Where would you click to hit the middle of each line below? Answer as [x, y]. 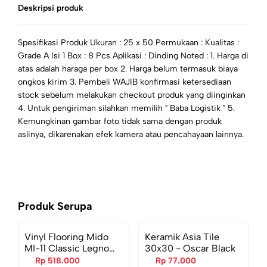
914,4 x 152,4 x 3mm [69, 260]
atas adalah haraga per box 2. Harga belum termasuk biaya [128, 69]
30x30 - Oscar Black [190, 248]
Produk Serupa [55, 206]
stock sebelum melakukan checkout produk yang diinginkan [132, 95]
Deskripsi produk [51, 8]
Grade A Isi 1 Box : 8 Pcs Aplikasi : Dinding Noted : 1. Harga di [133, 56]
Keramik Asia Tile [182, 237]
